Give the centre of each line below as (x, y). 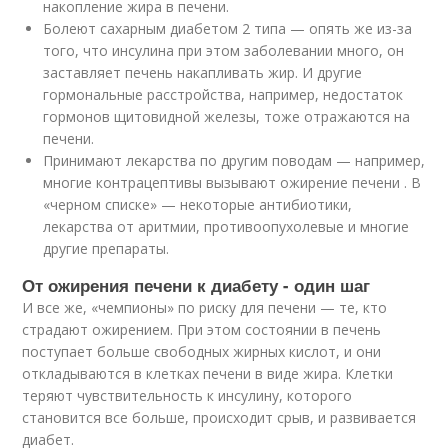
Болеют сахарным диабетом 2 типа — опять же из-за (228, 28)
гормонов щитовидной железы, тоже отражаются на (227, 116)
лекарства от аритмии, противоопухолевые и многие (226, 226)
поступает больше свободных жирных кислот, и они (202, 351)
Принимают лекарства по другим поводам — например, (234, 160)
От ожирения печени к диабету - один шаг (196, 284)
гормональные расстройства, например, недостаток (223, 94)
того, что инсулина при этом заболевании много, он (224, 50)
